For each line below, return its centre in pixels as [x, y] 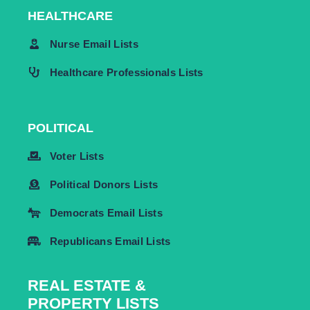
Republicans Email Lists [110, 241]
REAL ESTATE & [87, 285]
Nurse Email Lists [94, 44]
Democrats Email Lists [106, 212]
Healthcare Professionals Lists [126, 72]
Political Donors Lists [104, 184]
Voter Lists [77, 156]
